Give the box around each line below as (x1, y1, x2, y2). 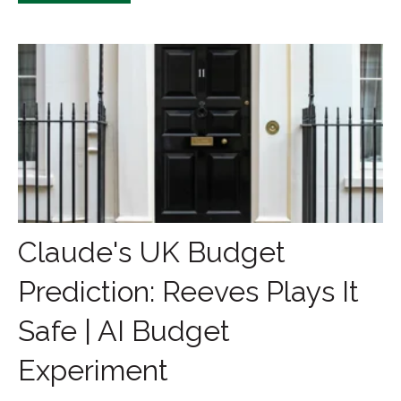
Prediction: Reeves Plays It (18, 275, 359, 309)
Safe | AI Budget (18, 314, 230, 348)
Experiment (18, 354, 168, 388)
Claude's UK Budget (18, 235, 286, 269)
